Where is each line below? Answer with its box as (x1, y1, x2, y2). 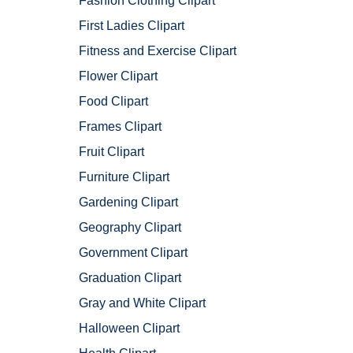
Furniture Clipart (79, 170, 169, 184)
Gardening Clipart (79, 195, 178, 210)
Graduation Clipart (79, 271, 181, 285)
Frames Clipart (79, 120, 162, 134)
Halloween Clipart (79, 321, 180, 336)
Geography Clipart (79, 221, 181, 235)
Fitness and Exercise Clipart (79, 44, 236, 58)
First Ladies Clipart (79, 19, 184, 33)
